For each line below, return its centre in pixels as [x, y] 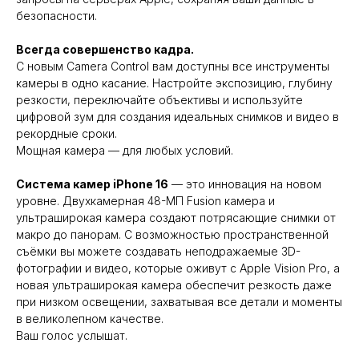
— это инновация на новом [245, 184]
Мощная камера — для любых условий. [125, 151]
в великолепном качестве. [90, 319]
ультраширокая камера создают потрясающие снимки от [176, 218]
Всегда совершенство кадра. [105, 50]
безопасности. [56, 16]
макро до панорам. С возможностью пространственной [172, 235]
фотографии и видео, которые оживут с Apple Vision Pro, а [178, 268]
